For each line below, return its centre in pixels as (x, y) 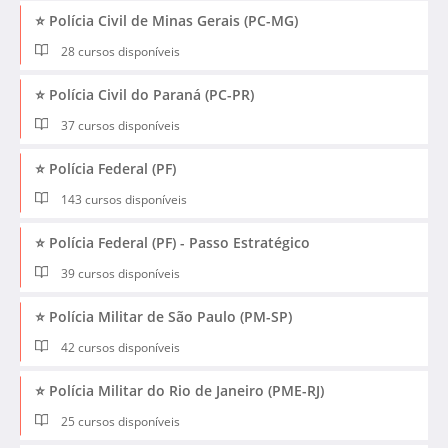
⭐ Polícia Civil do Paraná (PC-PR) (144, 94)
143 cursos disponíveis (123, 199)
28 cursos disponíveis (119, 51)
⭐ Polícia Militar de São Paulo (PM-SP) (163, 316)
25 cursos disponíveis (119, 422)
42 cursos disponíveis (119, 348)
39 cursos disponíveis (119, 273)
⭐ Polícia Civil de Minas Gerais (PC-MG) (166, 20)
